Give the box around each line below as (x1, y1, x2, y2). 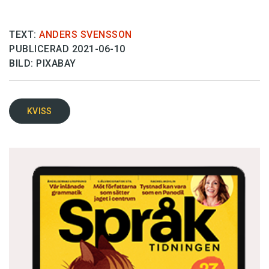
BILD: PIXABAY (9, 58, 76, 70)
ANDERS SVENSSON (39, 29, 132, 41)
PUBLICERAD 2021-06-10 (9, 43, 125, 55)
